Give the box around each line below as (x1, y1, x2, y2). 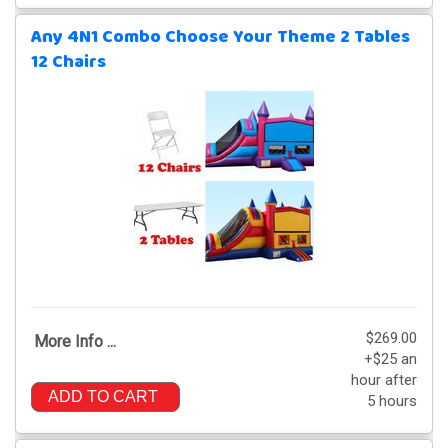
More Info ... (34, 331, 116, 351)
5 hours (367, 391, 417, 410)
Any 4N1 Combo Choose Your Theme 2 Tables (31, 22, 410, 52)
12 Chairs (31, 47, 106, 77)
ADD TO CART (48, 387, 158, 405)
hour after (351, 370, 417, 389)
